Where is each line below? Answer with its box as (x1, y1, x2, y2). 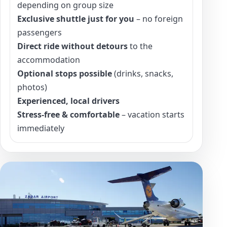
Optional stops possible (17, 67, 112, 79)
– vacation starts (120, 108, 184, 120)
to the (128, 40, 153, 52)
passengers (17, 26, 62, 38)
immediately (17, 122, 64, 134)
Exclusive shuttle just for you (17, 13, 134, 24)
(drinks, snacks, (112, 67, 173, 79)
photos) (17, 81, 47, 93)
